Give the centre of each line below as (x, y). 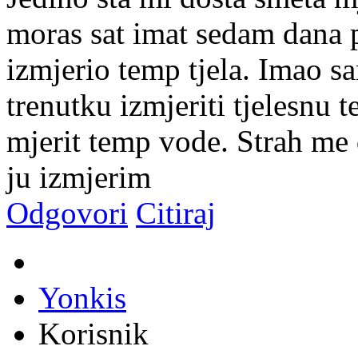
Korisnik (93, 333)
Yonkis (82, 297)
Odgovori (67, 213)
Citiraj (176, 213)
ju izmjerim (79, 177)
